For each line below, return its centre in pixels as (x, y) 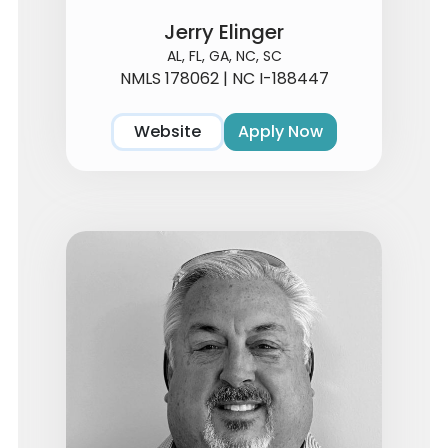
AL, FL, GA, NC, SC (224, 55)
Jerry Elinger (224, 31)
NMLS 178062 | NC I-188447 (224, 78)
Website (167, 132)
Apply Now (280, 132)
